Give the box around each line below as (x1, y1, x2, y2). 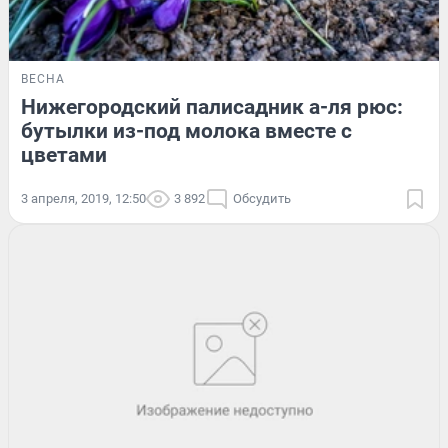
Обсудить (233, 190, 291, 206)
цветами (21, 142, 107, 167)
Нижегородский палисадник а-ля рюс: (21, 94, 403, 119)
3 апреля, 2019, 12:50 (21, 190, 146, 206)
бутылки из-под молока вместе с (21, 118, 352, 143)
